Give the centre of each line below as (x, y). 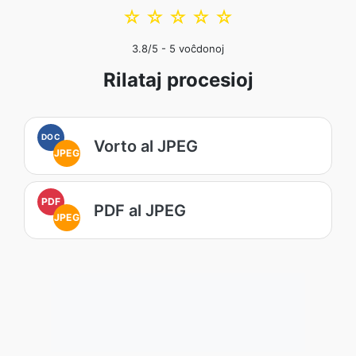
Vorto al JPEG (146, 146)
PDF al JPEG (140, 210)
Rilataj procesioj (178, 80)
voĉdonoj (200, 48)
